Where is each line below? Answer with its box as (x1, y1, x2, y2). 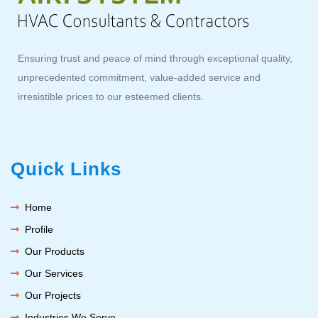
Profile (25, 224, 54, 236)
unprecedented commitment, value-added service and (18, 72, 261, 84)
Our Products (25, 246, 85, 258)
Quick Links (11, 158, 121, 180)
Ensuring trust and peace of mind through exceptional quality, (18, 53, 292, 65)
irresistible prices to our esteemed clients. (18, 91, 204, 103)
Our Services (25, 268, 84, 280)
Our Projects (25, 290, 82, 302)
